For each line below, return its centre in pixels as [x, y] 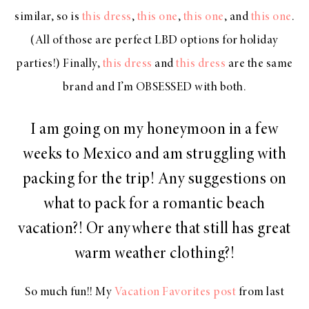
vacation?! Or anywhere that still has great [154, 230]
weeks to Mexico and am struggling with [154, 156]
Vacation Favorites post [175, 293]
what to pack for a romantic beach [154, 205]
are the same [259, 64]
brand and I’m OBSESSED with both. [154, 88]
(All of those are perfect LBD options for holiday [154, 41]
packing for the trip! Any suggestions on [154, 180]
